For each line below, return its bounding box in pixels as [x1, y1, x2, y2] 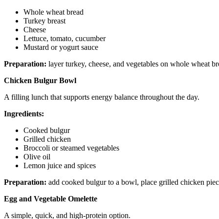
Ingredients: [4, 109, 44, 118]
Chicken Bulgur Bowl [4, 76, 76, 85]
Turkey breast [23, 16, 66, 25]
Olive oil [23, 152, 50, 161]
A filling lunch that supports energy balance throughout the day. [4, 92, 199, 101]
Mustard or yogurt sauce [23, 43, 100, 51]
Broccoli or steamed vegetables [23, 143, 119, 152]
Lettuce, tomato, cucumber [23, 34, 108, 43]
